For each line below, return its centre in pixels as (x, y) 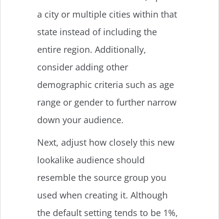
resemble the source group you (102, 177)
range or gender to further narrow (107, 102)
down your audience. (82, 120)
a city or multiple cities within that (107, 14)
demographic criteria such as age (106, 84)
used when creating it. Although (102, 195)
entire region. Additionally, (92, 49)
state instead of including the (97, 32)
